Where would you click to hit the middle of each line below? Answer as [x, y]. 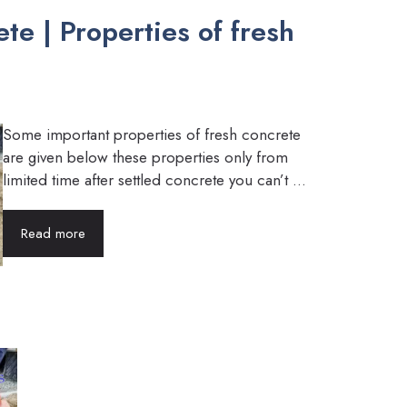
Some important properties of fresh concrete [152, 134]
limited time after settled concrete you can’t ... [154, 180]
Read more [53, 233]
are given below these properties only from [145, 157]
